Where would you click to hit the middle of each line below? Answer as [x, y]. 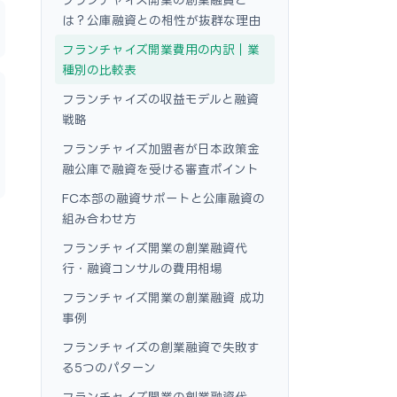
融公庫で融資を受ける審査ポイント [160, 169]
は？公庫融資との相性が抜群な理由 [161, 20]
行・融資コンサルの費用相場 [142, 268]
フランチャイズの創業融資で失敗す [161, 347]
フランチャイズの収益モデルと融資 [160, 99]
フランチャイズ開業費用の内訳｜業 [161, 49]
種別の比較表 [99, 70]
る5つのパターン [109, 367]
